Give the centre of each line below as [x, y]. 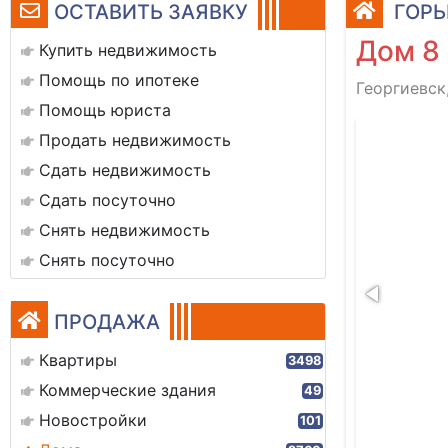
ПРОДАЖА [107, 322]
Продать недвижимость [135, 140]
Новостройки [93, 420]
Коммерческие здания [127, 390]
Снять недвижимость [124, 230]
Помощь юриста [105, 110]
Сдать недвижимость [125, 170]
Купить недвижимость [128, 50]
